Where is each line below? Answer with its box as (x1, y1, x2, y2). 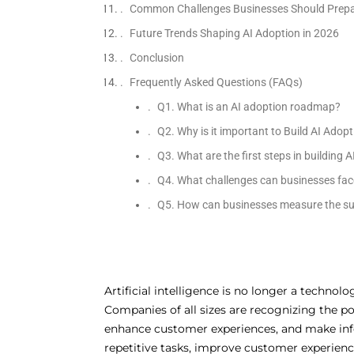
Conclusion (129, 51, 184, 65)
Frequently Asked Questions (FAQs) (129, 76, 303, 89)
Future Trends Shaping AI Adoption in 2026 (129, 27, 339, 40)
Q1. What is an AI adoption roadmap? (156, 100, 341, 114)
